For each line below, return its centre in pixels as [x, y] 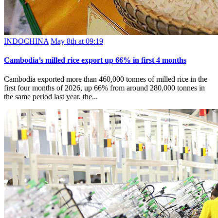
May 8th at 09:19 [77, 41]
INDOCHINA [26, 41]
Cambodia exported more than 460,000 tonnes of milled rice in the [106, 79]
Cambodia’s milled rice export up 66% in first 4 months [95, 60]
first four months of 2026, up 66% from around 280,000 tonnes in [104, 88]
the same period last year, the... [51, 97]
